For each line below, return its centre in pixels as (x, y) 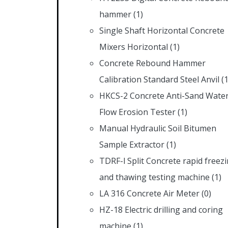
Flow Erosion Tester (137, 112)
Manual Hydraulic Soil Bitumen (158, 128)
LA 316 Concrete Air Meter (149, 193)
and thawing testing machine (154, 177)
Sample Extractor (132, 144)
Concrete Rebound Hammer (152, 63)
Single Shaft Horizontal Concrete (162, 30)
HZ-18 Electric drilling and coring (161, 209)
